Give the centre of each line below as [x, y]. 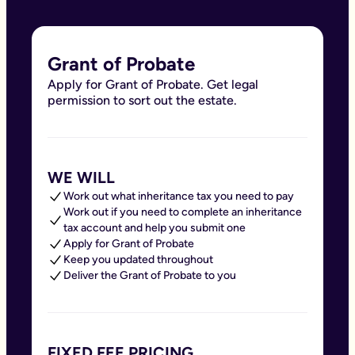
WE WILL [81, 177]
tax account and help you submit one [155, 228]
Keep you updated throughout [138, 260]
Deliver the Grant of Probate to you [150, 275]
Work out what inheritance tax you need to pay [179, 196]
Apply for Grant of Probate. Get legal [153, 84]
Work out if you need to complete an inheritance [183, 212]
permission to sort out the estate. [142, 100]
